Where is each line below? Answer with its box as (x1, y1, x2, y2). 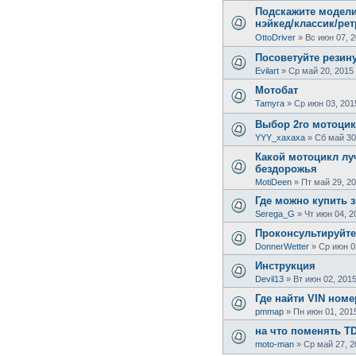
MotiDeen (255, 177, 292, 188)
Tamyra (255, 99, 284, 109)
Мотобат (255, 84, 298, 97)
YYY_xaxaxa (255, 133, 305, 143)
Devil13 (255, 274, 284, 284)
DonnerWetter (255, 242, 309, 252)
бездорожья (255, 162, 317, 175)
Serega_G (255, 209, 295, 219)
